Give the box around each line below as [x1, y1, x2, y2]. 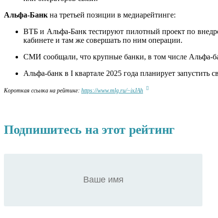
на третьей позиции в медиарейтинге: [50, 10, 176, 19]
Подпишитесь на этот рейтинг [4, 122, 175, 137]
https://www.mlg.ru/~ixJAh [81, 87, 143, 94]
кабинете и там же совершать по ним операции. [23, 36, 182, 44]
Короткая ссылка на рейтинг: [4, 87, 81, 94]
